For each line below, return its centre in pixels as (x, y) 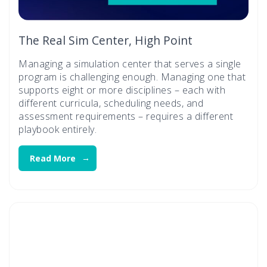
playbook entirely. (58, 130)
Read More (53, 159)
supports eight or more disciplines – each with (122, 90)
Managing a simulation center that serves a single (130, 64)
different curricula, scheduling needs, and (111, 103)
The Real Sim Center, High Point (105, 41)
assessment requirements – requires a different (126, 117)
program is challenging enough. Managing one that (132, 77)
